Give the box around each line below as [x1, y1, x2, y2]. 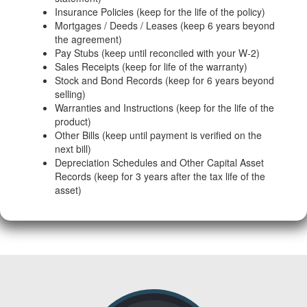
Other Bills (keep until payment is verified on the [55, 128, 262, 142]
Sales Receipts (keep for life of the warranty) [55, 60, 247, 73]
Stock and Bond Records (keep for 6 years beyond [55, 73, 274, 87]
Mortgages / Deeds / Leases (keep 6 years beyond [55, 19, 275, 32]
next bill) [55, 142, 91, 156]
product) [55, 114, 91, 128]
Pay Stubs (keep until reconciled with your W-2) [55, 46, 260, 60]
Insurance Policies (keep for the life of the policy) [55, 5, 265, 19]
